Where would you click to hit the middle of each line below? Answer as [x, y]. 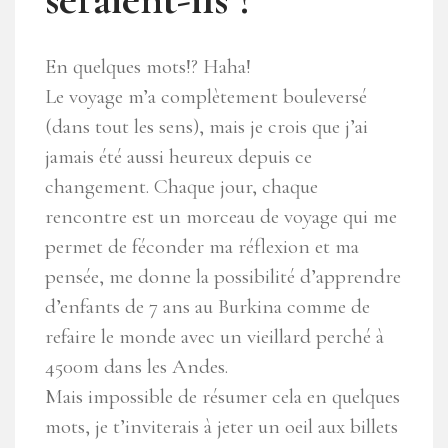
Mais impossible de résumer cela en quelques [222, 396]
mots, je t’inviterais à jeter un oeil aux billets [221, 426]
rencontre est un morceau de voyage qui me [221, 216]
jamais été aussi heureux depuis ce [178, 156]
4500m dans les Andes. [136, 366]
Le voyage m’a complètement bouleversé [206, 96]
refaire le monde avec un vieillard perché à [214, 336]
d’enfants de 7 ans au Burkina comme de [207, 306]
